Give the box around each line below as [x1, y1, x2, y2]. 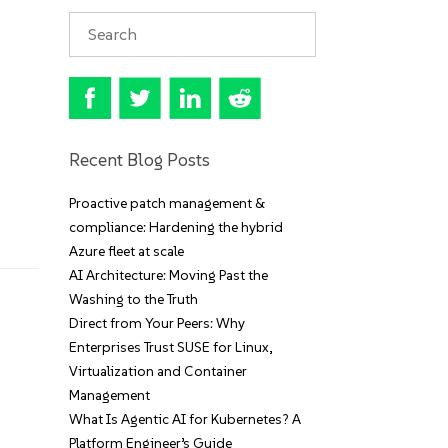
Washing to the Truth [68, 290, 198, 308]
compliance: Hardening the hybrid [68, 218, 283, 236]
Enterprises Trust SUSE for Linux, [68, 338, 273, 356]
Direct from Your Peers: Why [68, 314, 245, 332]
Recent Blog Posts [68, 148, 210, 171]
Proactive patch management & [68, 194, 265, 212]
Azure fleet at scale [68, 242, 184, 260]
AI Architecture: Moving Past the [68, 266, 268, 284]
